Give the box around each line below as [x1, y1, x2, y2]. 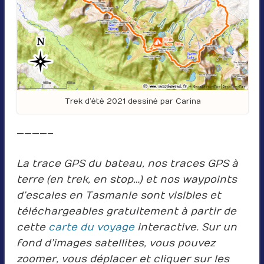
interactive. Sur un [134, 222, 237, 234]
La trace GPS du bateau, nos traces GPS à [16, 158, 238, 170]
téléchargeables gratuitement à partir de [16, 206, 236, 218]
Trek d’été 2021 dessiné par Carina [64, 97, 201, 107]
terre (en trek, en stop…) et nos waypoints [16, 174, 237, 186]
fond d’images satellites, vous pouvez [16, 237, 215, 250]
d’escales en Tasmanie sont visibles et [16, 190, 221, 202]
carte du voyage [48, 222, 134, 234]
